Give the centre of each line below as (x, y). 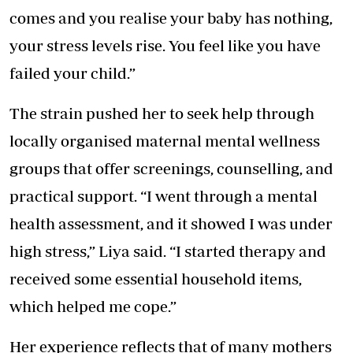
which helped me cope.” (93, 307)
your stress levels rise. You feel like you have (165, 46)
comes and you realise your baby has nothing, (171, 18)
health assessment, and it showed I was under (171, 224)
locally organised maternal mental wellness (165, 141)
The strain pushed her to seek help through (162, 113)
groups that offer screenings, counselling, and (171, 169)
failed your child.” (72, 73)
